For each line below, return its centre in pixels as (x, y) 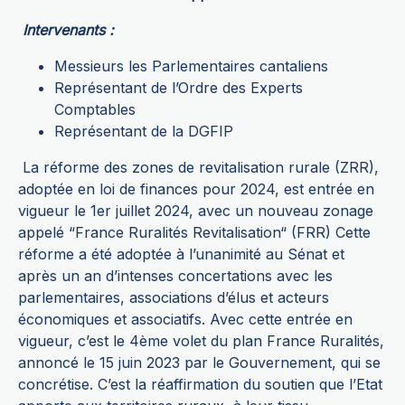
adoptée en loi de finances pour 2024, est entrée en (196, 189)
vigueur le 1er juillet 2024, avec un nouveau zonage (196, 211)
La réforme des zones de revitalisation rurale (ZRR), (198, 168)
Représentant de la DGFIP (144, 132)
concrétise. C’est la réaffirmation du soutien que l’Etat (200, 385)
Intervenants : (68, 30)
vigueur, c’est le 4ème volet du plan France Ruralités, (201, 341)
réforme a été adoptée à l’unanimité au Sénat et (181, 254)
